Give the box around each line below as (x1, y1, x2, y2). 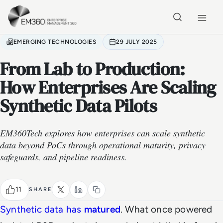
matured (84, 204, 120, 215)
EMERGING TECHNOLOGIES (13, 38, 97, 45)
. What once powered (120, 204, 213, 215)
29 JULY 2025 (116, 38, 157, 45)
